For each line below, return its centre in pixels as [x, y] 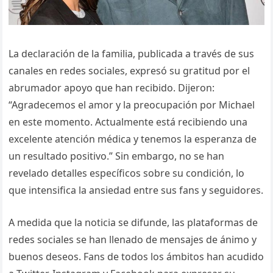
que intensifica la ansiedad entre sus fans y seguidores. [136, 190]
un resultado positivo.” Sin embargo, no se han [117, 156]
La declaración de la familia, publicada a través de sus [132, 53]
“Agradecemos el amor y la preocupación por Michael [132, 105]
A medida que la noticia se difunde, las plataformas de [133, 222]
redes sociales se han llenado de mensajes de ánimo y [133, 239]
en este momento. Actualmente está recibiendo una [128, 122]
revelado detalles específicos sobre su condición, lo [127, 173]
